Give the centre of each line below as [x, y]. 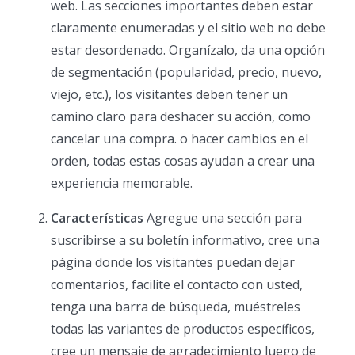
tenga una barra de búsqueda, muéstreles [176, 307]
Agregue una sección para [223, 218]
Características [97, 218]
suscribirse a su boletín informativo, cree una [185, 240]
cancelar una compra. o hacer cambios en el [179, 139]
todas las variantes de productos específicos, [183, 329]
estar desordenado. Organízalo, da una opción [188, 50]
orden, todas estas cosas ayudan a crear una [183, 161]
